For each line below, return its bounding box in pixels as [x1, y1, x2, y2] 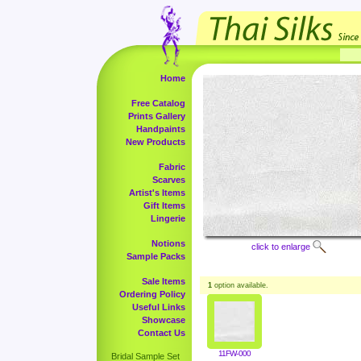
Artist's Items [129, 188, 185, 197]
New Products [126, 137, 185, 147]
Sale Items [142, 276, 185, 286]
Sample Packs [127, 251, 185, 261]
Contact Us [138, 328, 185, 338]
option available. [212, 281, 268, 289]
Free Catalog [131, 98, 185, 108]
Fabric [159, 162, 185, 172]
